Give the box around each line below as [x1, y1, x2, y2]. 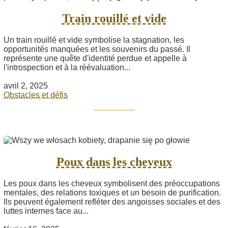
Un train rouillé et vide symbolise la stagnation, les [4, 35, 184, 44]
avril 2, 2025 [4, 81, 48, 90]
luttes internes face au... [4, 206, 89, 215]
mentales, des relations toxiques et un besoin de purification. [4, 188, 221, 197]
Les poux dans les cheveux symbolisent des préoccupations [4, 179, 220, 188]
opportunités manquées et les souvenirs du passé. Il [4, 44, 190, 53]
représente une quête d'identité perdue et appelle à [4, 53, 187, 63]
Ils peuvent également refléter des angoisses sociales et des [4, 197, 220, 206]
